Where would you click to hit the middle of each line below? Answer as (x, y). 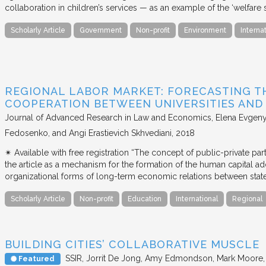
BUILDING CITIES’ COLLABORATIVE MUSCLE (132, 244)
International (197, 199)
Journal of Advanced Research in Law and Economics (108, 118)
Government (101, 31)
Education (145, 199)
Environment (205, 31)
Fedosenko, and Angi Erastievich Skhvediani (88, 133)
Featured (36, 259)
